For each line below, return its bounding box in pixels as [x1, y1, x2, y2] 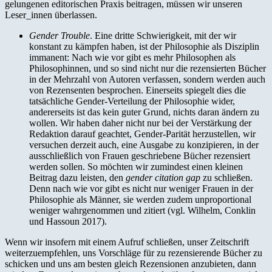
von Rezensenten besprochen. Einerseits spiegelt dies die [29, 84, 246, 95]
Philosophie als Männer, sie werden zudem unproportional [29, 194, 251, 205]
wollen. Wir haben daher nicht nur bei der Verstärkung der [29, 117, 251, 128]
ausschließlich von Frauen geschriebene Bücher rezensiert [29, 150, 250, 161]
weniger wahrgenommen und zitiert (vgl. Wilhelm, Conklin [29, 205, 256, 216]
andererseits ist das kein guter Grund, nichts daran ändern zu [29, 106, 259, 117]
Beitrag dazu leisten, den [29, 172, 126, 183]
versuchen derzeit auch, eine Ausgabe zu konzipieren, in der [29, 139, 259, 150]
